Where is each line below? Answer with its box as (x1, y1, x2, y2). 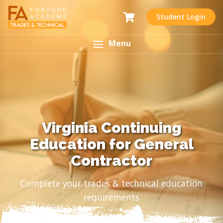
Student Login (156, 12, 206, 22)
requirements (84, 191, 139, 203)
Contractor (71, 152, 152, 169)
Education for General (29, 135, 194, 153)
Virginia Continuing (42, 119, 181, 136)
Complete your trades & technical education (20, 177, 203, 189)
